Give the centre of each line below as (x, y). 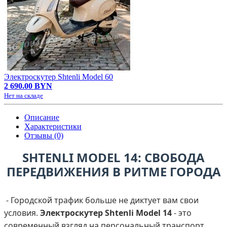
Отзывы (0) (44, 135)
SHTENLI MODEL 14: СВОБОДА (113, 157)
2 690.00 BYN (28, 86)
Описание (42, 117)
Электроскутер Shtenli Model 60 (59, 77)
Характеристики (53, 126)
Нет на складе (24, 95)
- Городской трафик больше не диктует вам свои (101, 200)
